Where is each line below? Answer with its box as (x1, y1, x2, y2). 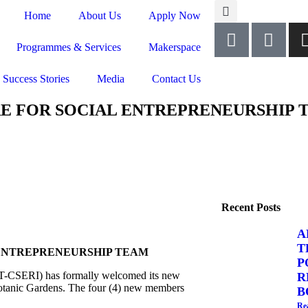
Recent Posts (221, 201, 280, 213)
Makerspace (148, 41, 201, 53)
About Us (78, 10, 121, 21)
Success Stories (2, 73, 69, 85)
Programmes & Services (16, 41, 121, 53)
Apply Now (148, 10, 201, 21)
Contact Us (151, 73, 201, 85)
